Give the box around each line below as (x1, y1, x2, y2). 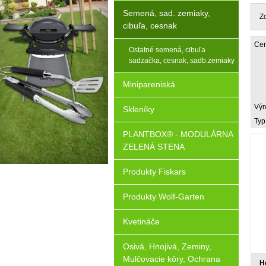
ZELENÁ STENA (123, 142, 185, 151)
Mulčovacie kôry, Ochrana (123, 254, 220, 264)
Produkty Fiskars (123, 167, 186, 176)
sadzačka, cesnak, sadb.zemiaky (129, 56, 235, 65)
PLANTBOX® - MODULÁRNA (123, 129, 233, 139)
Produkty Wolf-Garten (123, 192, 204, 201)
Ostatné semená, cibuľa (129, 46, 205, 54)
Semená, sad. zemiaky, (123, 8, 210, 18)
